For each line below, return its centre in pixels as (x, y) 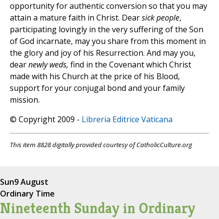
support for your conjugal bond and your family (97, 88)
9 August (31, 182)
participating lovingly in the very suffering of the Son (107, 30)
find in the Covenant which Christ (131, 65)
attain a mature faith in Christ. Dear (76, 18)
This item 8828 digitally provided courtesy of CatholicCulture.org (101, 145)
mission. (25, 100)
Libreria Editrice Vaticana (127, 120)
